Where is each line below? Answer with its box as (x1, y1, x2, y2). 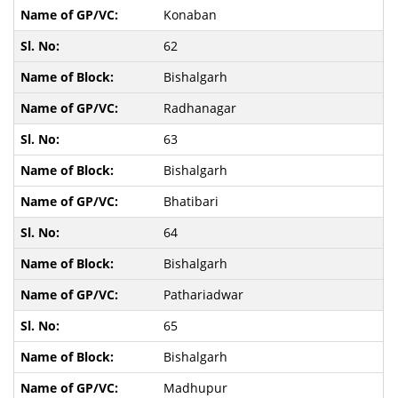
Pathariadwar (163, 285, 247, 303)
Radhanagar (163, 99, 240, 116)
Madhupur (163, 378, 231, 396)
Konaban (163, 5, 220, 23)
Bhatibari (163, 192, 222, 210)
